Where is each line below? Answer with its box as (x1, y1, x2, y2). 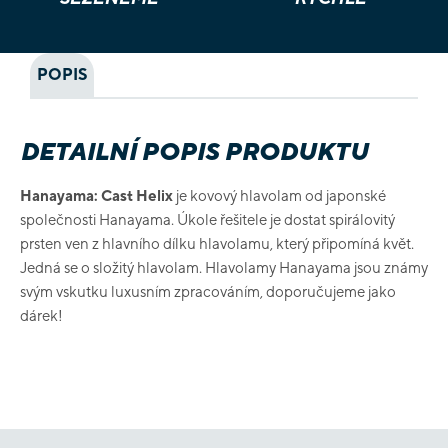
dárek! (20, 307, 63, 324)
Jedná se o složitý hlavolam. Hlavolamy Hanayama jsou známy (20, 259, 428, 276)
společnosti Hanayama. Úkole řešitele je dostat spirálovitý (20, 211, 395, 228)
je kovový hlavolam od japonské (173, 187, 386, 204)
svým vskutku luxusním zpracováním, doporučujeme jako (20, 283, 396, 300)
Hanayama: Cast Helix (20, 187, 173, 204)
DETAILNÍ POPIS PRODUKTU (20, 137, 368, 165)
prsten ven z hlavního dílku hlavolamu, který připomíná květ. (20, 235, 414, 252)
